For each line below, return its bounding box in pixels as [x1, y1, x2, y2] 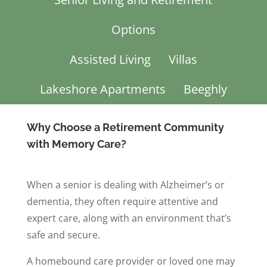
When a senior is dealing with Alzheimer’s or [26, 178, 225, 191]
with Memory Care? [26, 137, 126, 150]
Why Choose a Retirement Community [26, 120, 224, 133]
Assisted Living [69, 51, 151, 67]
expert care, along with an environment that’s [26, 211, 231, 225]
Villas [168, 51, 197, 67]
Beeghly [183, 80, 227, 97]
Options [111, 21, 156, 38]
